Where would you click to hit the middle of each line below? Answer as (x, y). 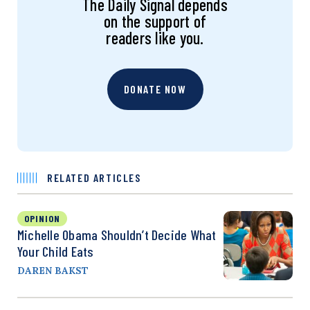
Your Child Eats (56, 251)
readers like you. (155, 37)
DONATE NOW (155, 89)
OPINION (42, 218)
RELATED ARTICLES (94, 177)
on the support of (155, 21)
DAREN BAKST (53, 270)
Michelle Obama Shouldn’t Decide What (117, 234)
